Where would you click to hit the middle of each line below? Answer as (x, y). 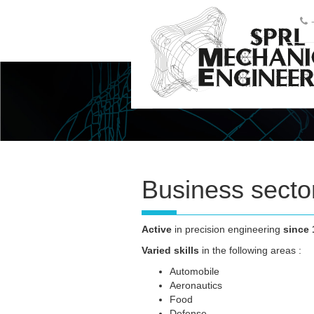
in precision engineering (227, 230)
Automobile (194, 272)
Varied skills (170, 251)
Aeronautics (196, 286)
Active (157, 230)
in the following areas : (250, 251)
